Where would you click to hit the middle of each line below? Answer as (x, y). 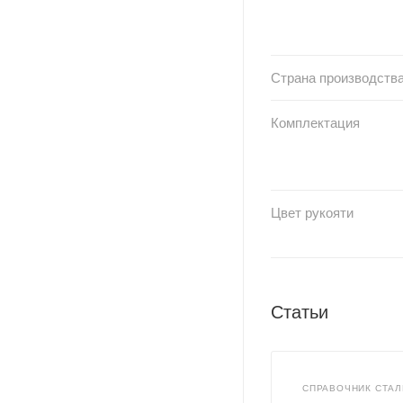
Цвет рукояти (312, 212)
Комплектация (315, 122)
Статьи (300, 312)
